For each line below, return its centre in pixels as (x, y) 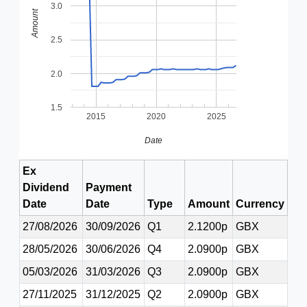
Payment (109, 187)
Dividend (46, 187)
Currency (260, 204)
